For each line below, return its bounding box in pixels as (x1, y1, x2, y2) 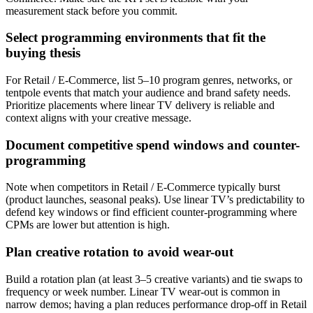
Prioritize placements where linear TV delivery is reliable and (6, 99, 275, 111)
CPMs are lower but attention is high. (6, 219, 170, 231)
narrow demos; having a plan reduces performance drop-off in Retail (6, 298, 307, 310)
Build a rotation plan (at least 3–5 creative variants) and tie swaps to (6, 272, 303, 285)
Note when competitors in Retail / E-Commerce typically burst (6, 181, 280, 194)
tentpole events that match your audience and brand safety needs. (6, 86, 291, 99)
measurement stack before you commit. (6, 4, 177, 17)
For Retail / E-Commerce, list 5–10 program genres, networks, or (6, 73, 292, 86)
